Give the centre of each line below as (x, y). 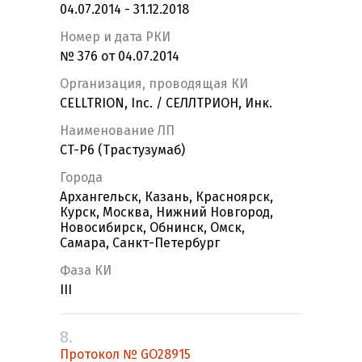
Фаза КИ (86, 271)
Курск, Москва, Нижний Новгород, (166, 213)
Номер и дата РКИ (115, 37)
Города (81, 178)
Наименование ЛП (117, 131)
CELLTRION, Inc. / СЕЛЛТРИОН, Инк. (166, 103)
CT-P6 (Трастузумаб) (122, 150)
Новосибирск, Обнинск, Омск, (152, 228)
